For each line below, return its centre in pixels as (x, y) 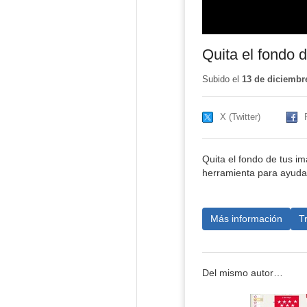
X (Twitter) (240, 117)
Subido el (222, 79)
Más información (246, 218)
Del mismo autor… (242, 273)
